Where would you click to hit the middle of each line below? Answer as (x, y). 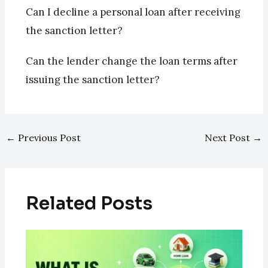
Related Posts (89, 203)
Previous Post (48, 138)
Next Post (229, 138)
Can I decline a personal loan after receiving (133, 12)
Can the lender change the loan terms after (131, 61)
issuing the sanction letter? (92, 80)
